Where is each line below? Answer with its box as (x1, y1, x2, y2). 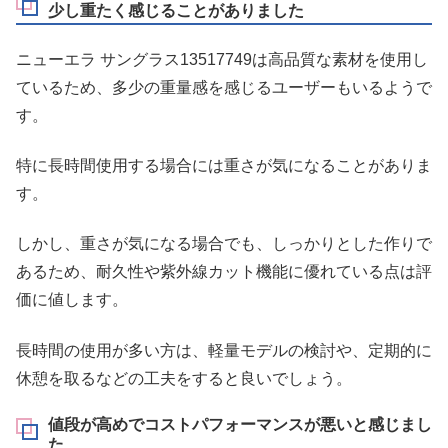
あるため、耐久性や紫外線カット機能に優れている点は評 (16, 263, 432, 281)
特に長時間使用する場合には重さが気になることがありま (16, 156, 432, 174)
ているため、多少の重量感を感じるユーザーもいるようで (16, 78, 432, 96)
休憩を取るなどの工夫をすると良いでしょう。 (16, 369, 352, 387)
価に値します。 (16, 291, 128, 309)
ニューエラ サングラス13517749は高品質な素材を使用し (16, 50, 428, 68)
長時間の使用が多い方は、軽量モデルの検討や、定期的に (16, 341, 432, 359)
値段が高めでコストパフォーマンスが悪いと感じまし (48, 416, 432, 434)
